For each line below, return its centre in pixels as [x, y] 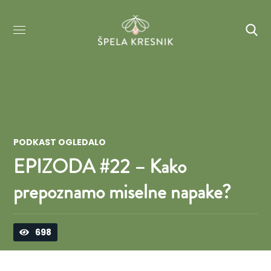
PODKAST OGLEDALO [60, 142]
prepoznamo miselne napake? [122, 192]
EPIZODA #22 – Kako [100, 166]
